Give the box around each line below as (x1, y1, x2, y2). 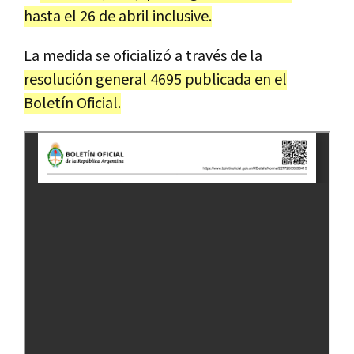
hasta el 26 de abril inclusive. (24, 6, 212, 27)
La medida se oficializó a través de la (24, 45, 262, 66)
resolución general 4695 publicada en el (24, 69, 287, 90)
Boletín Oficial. (24, 92, 121, 114)
